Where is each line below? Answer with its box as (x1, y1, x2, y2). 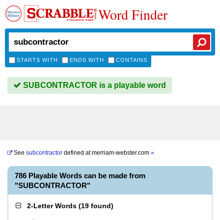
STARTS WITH (17, 57, 58, 63)
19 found (81, 202, 111, 210)
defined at (62, 149, 92, 156)
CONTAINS (116, 57, 147, 63)
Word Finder (98, 5, 167, 24)
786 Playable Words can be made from (15, 171, 145, 180)
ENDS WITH (70, 57, 104, 63)
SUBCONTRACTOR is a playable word (21, 81, 166, 89)
